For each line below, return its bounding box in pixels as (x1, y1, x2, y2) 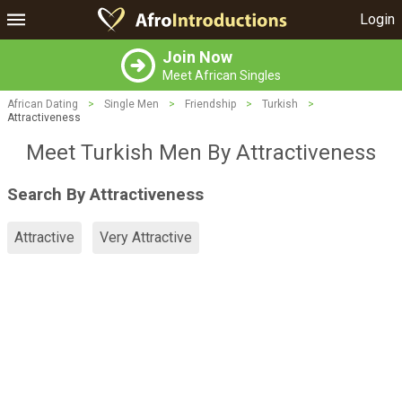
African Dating (7, 98, 78, 110)
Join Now (162, 48, 232, 66)
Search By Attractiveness (7, 184, 204, 205)
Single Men (104, 98, 159, 110)
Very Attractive (100, 229, 192, 247)
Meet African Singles (162, 68, 281, 83)
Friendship (185, 98, 236, 110)
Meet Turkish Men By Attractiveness (26, 140, 376, 165)
